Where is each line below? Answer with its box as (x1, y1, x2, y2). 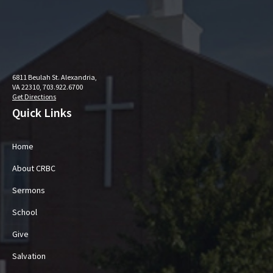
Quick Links (12, 105, 72, 120)
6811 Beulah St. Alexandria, (12, 73, 97, 82)
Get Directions (12, 92, 56, 101)
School (12, 207, 37, 218)
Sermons (12, 185, 45, 196)
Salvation (12, 250, 46, 261)
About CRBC (12, 163, 55, 174)
